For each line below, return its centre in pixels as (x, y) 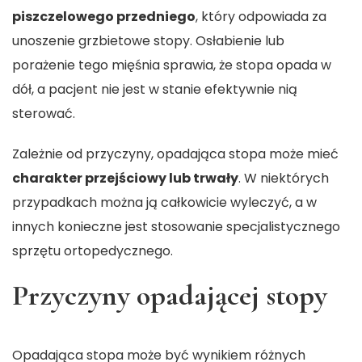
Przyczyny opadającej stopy (170, 296)
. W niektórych (284, 179)
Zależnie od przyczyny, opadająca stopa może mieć (175, 154)
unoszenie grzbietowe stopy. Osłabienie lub (148, 41)
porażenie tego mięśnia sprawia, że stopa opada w (172, 65)
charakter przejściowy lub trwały (125, 179)
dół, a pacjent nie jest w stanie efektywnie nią (155, 90)
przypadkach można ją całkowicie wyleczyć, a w (164, 203)
